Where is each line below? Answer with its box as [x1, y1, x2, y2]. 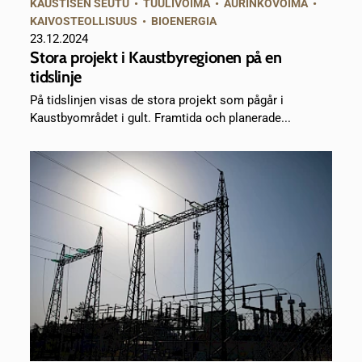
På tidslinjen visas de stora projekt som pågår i [30, 93, 284, 108]
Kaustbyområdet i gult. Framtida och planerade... [30, 111, 292, 126]
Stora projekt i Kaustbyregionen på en [30, 48, 282, 68]
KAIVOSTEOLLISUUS [30, 15, 138, 28]
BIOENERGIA [151, 15, 217, 28]
